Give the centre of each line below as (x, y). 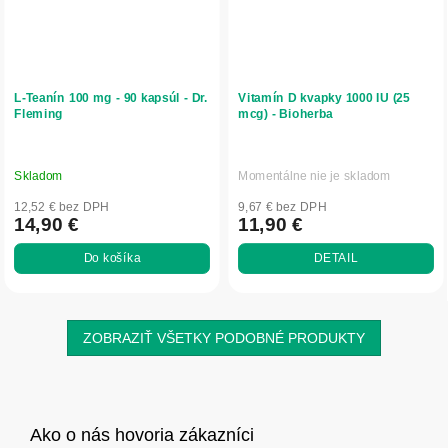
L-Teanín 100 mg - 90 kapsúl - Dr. (111, 98)
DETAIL (336, 258)
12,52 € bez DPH (62, 206)
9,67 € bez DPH (282, 206)
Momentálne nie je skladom (314, 176)
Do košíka (112, 258)
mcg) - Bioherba (286, 114)
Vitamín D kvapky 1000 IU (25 (324, 98)
